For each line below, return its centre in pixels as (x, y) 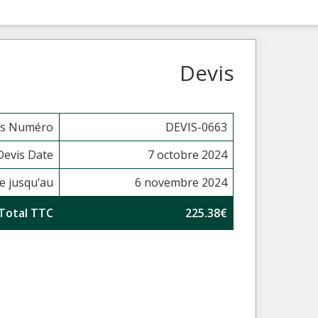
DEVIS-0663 (197, 127)
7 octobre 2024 (188, 155)
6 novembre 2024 (181, 182)
